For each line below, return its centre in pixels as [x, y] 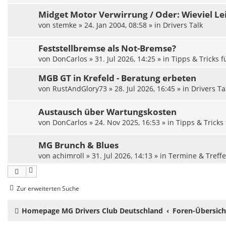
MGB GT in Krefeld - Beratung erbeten [117, 78]
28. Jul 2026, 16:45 [145, 89]
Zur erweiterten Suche [48, 189]
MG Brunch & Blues [78, 145]
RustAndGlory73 [80, 89]
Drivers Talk [183, 25]
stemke [65, 25]
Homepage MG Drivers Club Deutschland [92, 211]
